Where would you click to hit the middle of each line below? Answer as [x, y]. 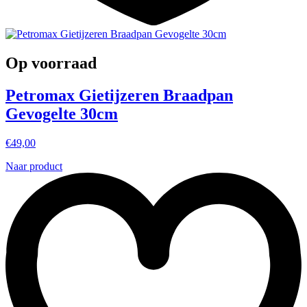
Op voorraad [51, 63]
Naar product [34, 166]
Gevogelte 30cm [62, 113]
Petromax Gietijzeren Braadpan [119, 95]
